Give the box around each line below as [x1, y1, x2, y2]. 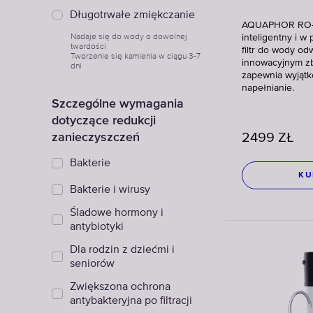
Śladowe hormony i [70, 208, 163, 219]
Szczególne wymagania [52, 96, 184, 110]
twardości [71, 41, 106, 51]
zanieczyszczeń [52, 129, 140, 144]
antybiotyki [70, 221, 124, 233]
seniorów [70, 259, 115, 270]
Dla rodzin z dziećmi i [70, 245, 175, 256]
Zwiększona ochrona [70, 282, 170, 293]
